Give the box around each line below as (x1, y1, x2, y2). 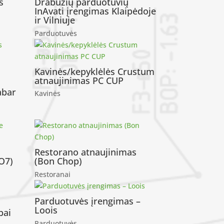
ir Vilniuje (34, 14, 75, 26)
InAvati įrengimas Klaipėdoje (34, 5, 156, 17)
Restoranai (34, 169, 70, 179)
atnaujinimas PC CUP (34, 74, 123, 86)
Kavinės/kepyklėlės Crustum (34, 65, 154, 77)
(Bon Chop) (34, 155, 82, 167)
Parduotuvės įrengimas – (34, 195, 140, 207)
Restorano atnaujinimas (34, 146, 136, 158)
